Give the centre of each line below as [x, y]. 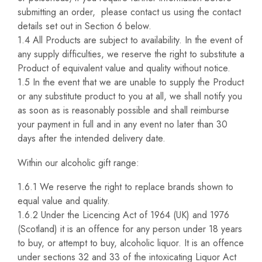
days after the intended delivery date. [92, 139]
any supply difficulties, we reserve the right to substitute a [131, 54]
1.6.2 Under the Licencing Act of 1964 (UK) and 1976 [123, 215]
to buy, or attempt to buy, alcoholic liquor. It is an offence [131, 243]
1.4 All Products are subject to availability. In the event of [130, 40]
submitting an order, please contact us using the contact [129, 12]
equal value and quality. [64, 201]
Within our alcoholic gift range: [78, 163]
